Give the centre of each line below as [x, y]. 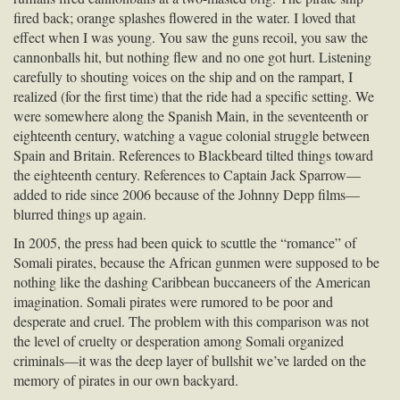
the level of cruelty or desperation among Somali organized [179, 340]
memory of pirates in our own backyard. [126, 379]
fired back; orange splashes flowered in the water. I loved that [184, 17]
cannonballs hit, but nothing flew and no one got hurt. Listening [192, 56]
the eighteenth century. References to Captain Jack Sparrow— [187, 174]
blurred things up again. [80, 213]
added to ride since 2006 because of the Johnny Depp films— [187, 194]
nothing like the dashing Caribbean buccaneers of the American [192, 281]
